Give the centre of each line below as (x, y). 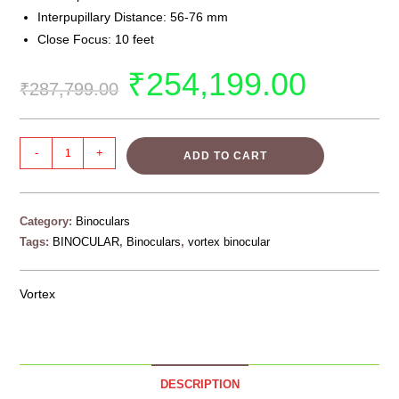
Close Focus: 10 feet (96, 40)
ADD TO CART (226, 156)
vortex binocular (229, 242)
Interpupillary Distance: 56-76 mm (133, 17)
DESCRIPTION (199, 385)
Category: (48, 222)
